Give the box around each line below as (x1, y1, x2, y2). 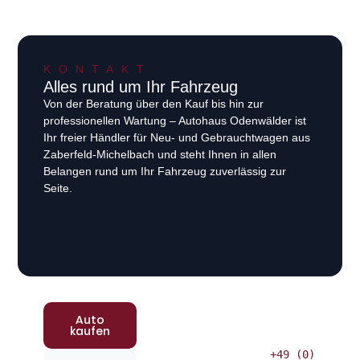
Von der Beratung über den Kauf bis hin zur (43, 96, 264, 110)
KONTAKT (43, 62, 153, 76)
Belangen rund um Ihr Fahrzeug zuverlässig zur (43, 164, 287, 178)
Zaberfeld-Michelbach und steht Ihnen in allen (43, 147, 277, 161)
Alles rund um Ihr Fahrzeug (43, 77, 239, 96)
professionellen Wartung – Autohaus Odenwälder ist (43, 113, 307, 127)
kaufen (70, 322, 111, 339)
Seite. (43, 181, 73, 194)
